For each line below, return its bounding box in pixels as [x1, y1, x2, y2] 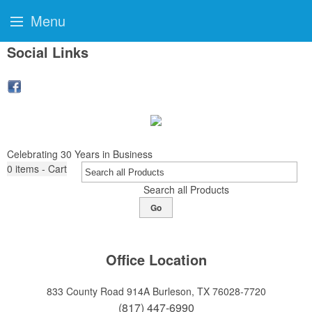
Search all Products [143, 182, 229, 196]
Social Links [7, 42, 88, 62]
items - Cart [15, 162, 67, 175]
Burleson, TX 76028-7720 [152, 284, 266, 298]
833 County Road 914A [46, 284, 150, 298]
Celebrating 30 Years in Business [7, 147, 153, 161]
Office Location [105, 249, 207, 270]
